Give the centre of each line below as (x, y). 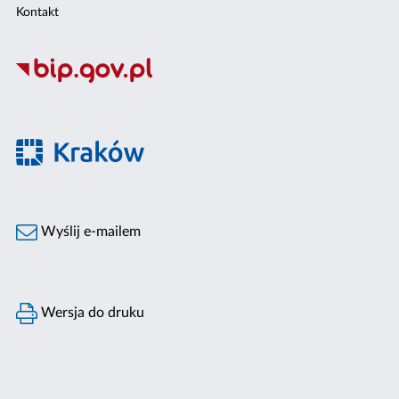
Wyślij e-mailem (90, 232)
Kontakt (38, 13)
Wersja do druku (91, 313)
